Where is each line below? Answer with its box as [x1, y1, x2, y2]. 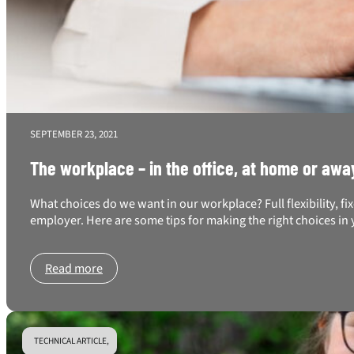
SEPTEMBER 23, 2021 [30, 126, 118, 141]
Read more [45, 258, 103, 277]
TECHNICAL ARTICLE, [34, 333, 109, 348]
